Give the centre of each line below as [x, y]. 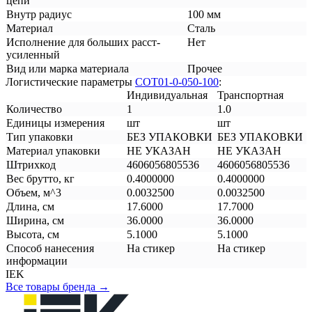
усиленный [33, 54]
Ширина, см [35, 220]
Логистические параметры [70, 81]
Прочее [205, 68]
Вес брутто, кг [40, 178]
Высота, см [33, 234]
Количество [34, 109]
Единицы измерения [55, 123]
